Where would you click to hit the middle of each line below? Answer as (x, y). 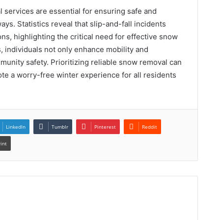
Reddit (150, 126)
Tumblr (60, 126)
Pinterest (105, 126)
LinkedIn (16, 126)
